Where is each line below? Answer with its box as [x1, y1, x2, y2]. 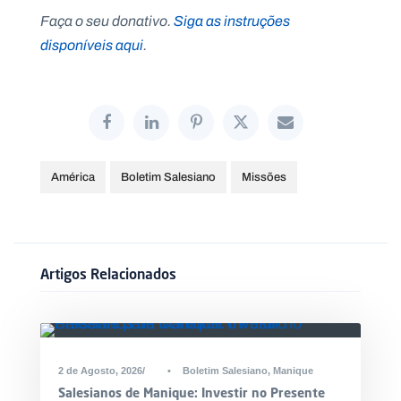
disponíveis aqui [40, 35, 143, 56]
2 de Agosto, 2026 [58, 365, 142, 377]
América [51, 168, 95, 186]
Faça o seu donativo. [40, 11, 174, 32]
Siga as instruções [174, 11, 290, 32]
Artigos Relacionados [40, 265, 176, 283]
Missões [242, 168, 286, 186]
